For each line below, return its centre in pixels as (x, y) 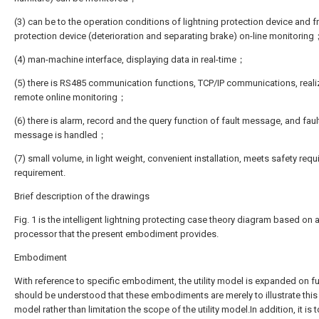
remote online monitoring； (70, 97)
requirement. (40, 173)
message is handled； (61, 135)
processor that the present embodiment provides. (116, 234)
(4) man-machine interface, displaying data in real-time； (130, 59)
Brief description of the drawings (82, 196)
